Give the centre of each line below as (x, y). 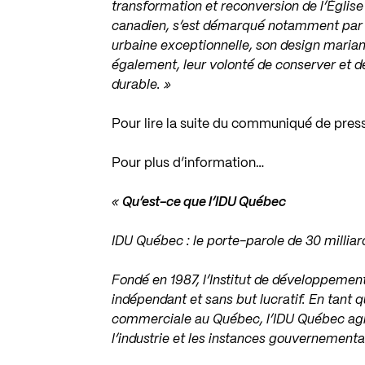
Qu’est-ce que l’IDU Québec (204, 202)
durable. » (142, 85)
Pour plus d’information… (188, 163)
